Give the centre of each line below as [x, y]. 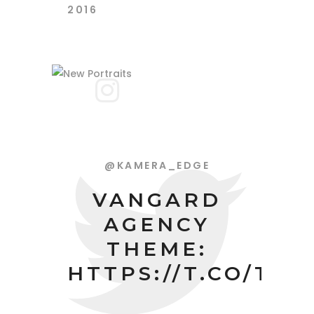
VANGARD [157, 199]
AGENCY [157, 224]
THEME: [157, 248]
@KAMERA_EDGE [157, 165]
